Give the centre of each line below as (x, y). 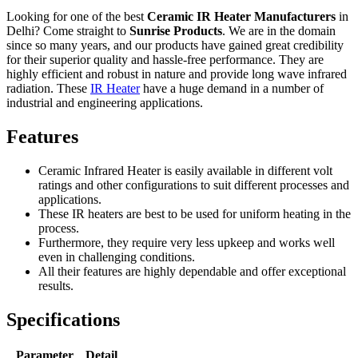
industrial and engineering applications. (105, 102)
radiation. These (48, 88)
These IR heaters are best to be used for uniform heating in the (195, 213)
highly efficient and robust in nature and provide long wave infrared (177, 74)
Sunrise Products (176, 30)
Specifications (63, 319)
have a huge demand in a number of (232, 88)
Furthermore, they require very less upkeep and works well (187, 242)
